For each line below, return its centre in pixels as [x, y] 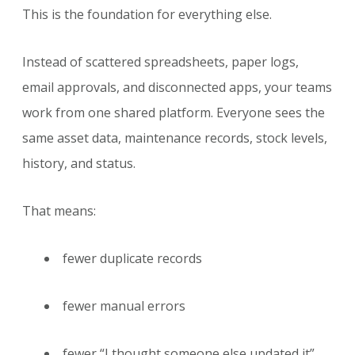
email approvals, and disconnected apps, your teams [177, 88]
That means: [59, 211]
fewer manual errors [124, 306]
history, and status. [79, 164]
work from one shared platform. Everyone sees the [174, 113]
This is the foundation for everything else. [147, 15]
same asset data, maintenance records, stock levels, [175, 138]
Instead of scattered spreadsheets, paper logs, [160, 62]
